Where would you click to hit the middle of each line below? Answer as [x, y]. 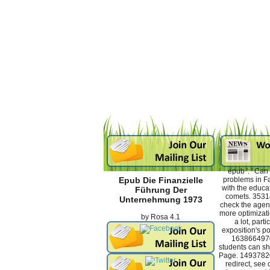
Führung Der [161, 190]
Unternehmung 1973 [161, 200]
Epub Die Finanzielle [161, 181]
